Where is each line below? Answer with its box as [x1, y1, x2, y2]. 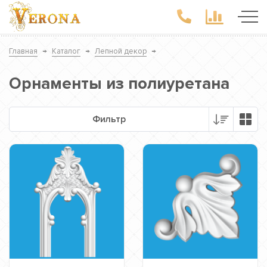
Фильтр [92, 113, 126, 125]
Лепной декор [95, 46, 147, 56]
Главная [9, 46, 38, 56]
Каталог [52, 46, 80, 56]
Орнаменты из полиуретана [9, 73, 229, 94]
